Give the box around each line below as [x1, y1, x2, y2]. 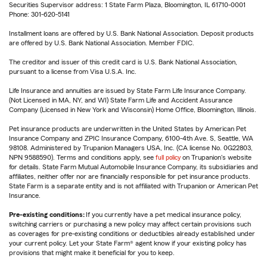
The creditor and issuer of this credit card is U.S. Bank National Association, [9, 58, 237, 66]
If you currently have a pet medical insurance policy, [85, 211, 241, 219]
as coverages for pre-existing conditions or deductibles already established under [9, 230, 255, 238]
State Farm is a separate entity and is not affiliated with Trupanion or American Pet [9, 182, 258, 190]
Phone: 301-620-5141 [9, 11, 70, 18]
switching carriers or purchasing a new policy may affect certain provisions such [9, 221, 251, 228]
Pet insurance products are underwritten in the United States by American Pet [9, 125, 246, 133]
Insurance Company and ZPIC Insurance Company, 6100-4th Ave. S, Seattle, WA [9, 135, 253, 142]
